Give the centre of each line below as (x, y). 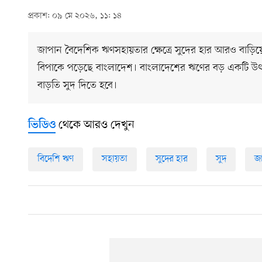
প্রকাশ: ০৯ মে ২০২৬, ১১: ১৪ (75, 16)
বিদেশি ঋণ (56, 159)
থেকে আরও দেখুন (95, 125)
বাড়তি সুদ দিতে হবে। (77, 86)
